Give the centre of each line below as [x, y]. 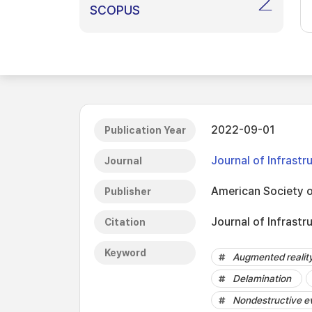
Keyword [125, 253]
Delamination [262, 279]
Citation [125, 222]
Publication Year [145, 130]
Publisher [128, 192]
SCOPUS [115, 10]
